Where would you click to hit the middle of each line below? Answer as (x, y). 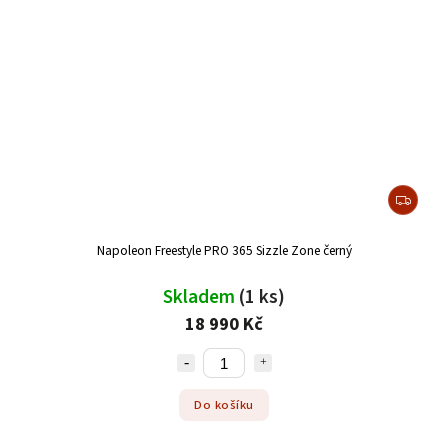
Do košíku (224, 404)
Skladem (201, 297)
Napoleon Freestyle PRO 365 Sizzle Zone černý (224, 251)
